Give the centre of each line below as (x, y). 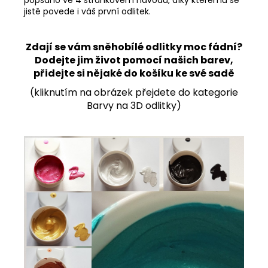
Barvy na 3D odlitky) (134, 106)
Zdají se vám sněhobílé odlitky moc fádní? (134, 47)
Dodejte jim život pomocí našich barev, (134, 60)
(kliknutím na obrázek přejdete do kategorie (134, 93)
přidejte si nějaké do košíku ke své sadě (134, 74)
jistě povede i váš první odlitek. (87, 12)
